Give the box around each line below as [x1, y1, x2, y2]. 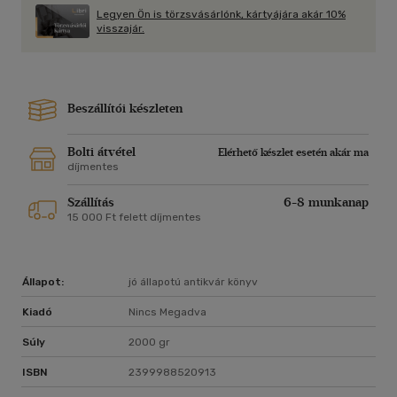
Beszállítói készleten [67, 101, 183, 117]
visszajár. [97, 22, 144, 35]
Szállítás [67, 195, 114, 211]
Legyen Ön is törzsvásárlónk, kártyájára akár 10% [97, 8, 346, 21]
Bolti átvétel [67, 144, 136, 160]
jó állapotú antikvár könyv [128, 276, 258, 289]
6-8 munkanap [284, 195, 369, 211]
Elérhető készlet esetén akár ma [218, 146, 369, 160]
